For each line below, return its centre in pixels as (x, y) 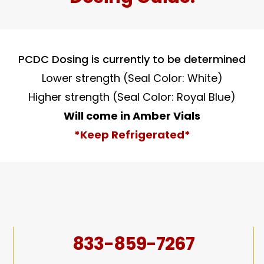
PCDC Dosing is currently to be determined (132, 59)
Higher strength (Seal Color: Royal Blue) (132, 97)
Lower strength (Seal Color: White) (132, 78)
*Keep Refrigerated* (132, 135)
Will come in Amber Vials (132, 116)
